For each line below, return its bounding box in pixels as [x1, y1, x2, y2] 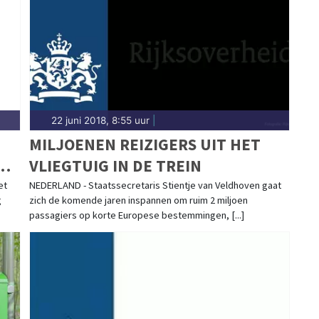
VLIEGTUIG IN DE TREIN [28, 155, 202, 176]
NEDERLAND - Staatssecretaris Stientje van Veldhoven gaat [28, 178, 281, 192]
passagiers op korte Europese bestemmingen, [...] [28, 208, 244, 221]
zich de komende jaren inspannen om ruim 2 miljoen [28, 193, 248, 206]
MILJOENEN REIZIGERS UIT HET [28, 133, 261, 155]
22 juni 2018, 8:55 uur [51, 114, 150, 126]
